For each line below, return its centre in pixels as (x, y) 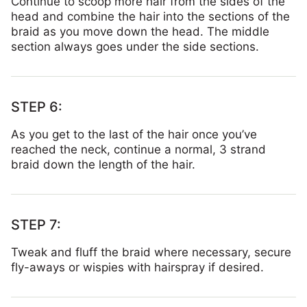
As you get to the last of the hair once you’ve (134, 135)
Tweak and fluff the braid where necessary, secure (151, 253)
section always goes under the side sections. (135, 47)
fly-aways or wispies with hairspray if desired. (137, 268)
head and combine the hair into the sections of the (150, 17)
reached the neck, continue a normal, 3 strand (138, 150)
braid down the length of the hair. (103, 165)
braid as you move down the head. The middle (140, 32)
